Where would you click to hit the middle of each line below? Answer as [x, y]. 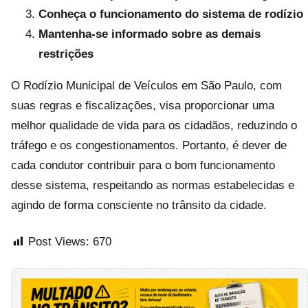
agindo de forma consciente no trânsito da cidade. [139, 205]
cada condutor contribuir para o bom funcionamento [143, 165]
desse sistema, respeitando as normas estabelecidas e [153, 185]
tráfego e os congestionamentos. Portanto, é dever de [149, 145]
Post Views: [59, 242]
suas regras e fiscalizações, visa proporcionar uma [143, 106]
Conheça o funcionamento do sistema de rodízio [171, 14]
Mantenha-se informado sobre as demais [150, 34]
